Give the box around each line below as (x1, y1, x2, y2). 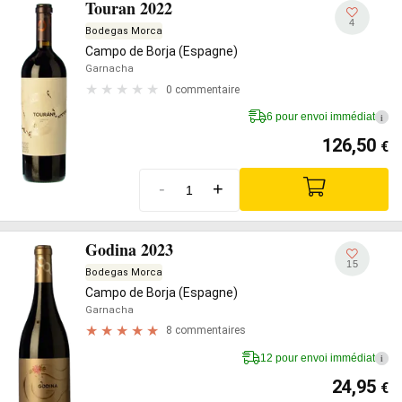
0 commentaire (166, 83, 240, 96)
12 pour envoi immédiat (260, 351, 375, 364)
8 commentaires (166, 324, 246, 336)
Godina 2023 (85, 237, 173, 261)
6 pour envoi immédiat (267, 110, 375, 123)
